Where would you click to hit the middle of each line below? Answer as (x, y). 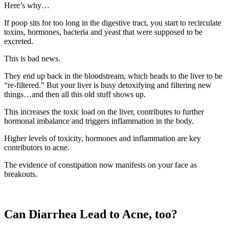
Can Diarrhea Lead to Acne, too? (91, 214)
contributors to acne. (37, 148)
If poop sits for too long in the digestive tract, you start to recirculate (113, 23)
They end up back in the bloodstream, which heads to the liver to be (113, 76)
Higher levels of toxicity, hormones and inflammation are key (102, 139)
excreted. (20, 41)
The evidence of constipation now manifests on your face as (100, 165)
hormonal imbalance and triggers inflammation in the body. (99, 121)
